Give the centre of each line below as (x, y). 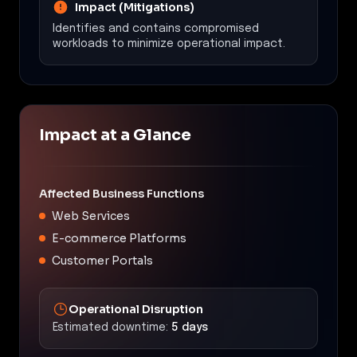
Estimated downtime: (110, 327)
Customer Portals (102, 260)
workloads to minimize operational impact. (169, 43)
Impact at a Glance (115, 135)
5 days (190, 327)
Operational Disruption (136, 309)
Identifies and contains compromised (156, 28)
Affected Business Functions (122, 193)
